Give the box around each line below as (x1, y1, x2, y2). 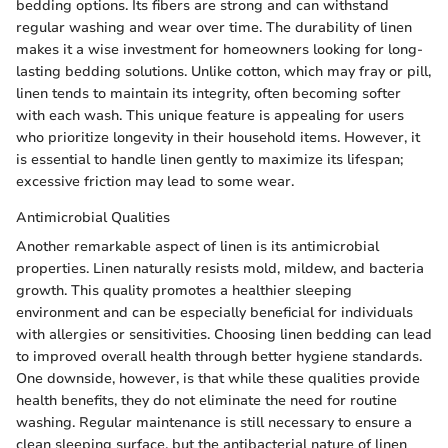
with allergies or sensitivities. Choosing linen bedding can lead (16, 324, 432, 344)
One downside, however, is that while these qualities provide (16, 368, 420, 388)
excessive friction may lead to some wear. (16, 171, 294, 191)
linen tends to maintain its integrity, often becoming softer (16, 83, 401, 103)
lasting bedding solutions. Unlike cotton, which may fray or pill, (16, 61, 431, 81)
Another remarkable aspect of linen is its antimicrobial (16, 236, 379, 256)
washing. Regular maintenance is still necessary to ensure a (16, 412, 412, 432)
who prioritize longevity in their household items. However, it (16, 127, 420, 147)
